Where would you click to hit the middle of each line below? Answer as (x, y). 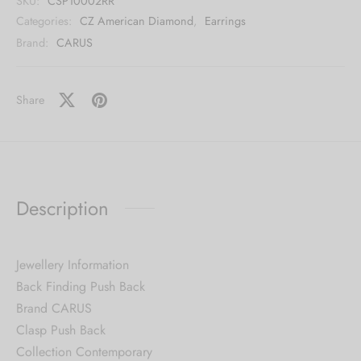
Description (62, 208)
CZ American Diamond (137, 21)
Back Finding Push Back (81, 286)
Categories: (46, 21)
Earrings (225, 21)
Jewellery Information (73, 264)
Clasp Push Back (61, 330)
